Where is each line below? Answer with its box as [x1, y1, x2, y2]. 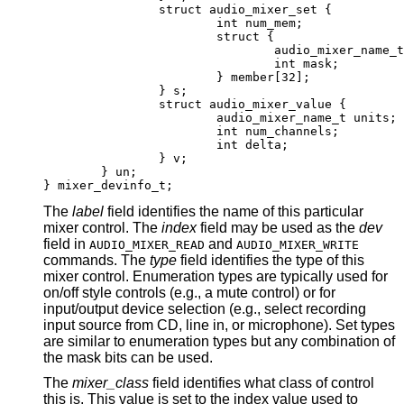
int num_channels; [43, 124, 339, 138]
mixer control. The [43, 219, 161, 235]
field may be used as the [262, 219, 359, 235]
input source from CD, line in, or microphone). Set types [43, 317, 361, 333]
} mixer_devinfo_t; [43, 178, 173, 192]
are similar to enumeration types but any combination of [43, 333, 395, 349]
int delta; [43, 137, 289, 151]
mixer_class [72, 374, 149, 390]
